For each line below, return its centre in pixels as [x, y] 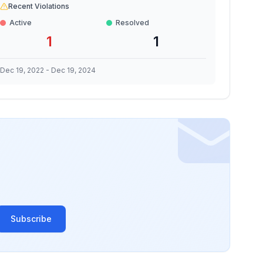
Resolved [133, 23]
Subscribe [31, 219]
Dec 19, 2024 [73, 70]
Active [20, 23]
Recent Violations [38, 6]
